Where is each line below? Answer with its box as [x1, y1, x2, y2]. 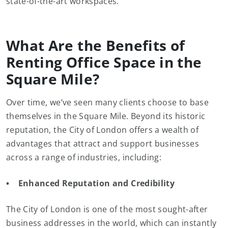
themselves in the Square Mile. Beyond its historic [6, 110, 206, 122]
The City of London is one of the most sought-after [6, 204, 208, 215]
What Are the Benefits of [6, 36, 185, 55]
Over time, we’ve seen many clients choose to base [6, 97, 209, 108]
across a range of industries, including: [6, 152, 164, 163]
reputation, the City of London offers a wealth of [6, 124, 199, 135]
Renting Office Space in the [6, 52, 202, 72]
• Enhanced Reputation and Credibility [6, 178, 177, 189]
